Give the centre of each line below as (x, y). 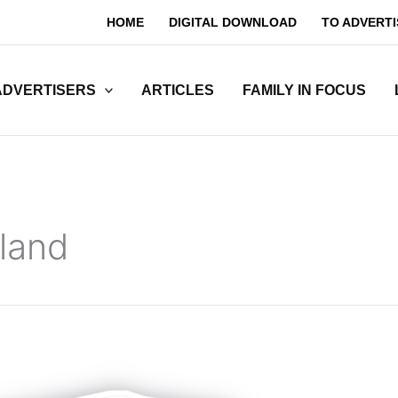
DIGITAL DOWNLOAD (233, 22)
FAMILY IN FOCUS (305, 90)
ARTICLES (178, 90)
